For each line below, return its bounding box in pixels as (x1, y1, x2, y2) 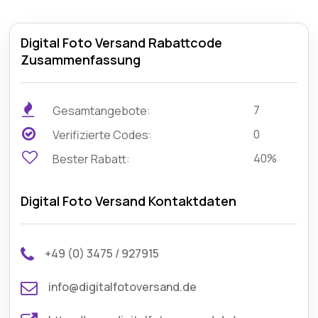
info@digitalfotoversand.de (48, 279, 197, 295)
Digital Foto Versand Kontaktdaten (21, 192, 237, 209)
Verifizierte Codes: (50, 127, 153, 143)
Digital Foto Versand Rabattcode (21, 34, 223, 51)
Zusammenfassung (21, 51, 141, 68)
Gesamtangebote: (50, 103, 151, 119)
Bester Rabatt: (50, 151, 131, 167)
